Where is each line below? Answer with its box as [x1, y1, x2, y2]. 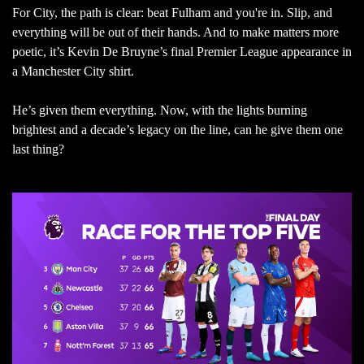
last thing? [12, 141, 67, 156]
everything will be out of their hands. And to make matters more [12, 24, 339, 39]
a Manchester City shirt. [12, 63, 137, 78]
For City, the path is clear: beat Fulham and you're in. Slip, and [12, 5, 332, 19]
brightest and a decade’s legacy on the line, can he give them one [12, 122, 343, 136]
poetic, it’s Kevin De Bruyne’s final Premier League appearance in [12, 44, 352, 58]
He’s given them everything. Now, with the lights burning [12, 102, 307, 117]
